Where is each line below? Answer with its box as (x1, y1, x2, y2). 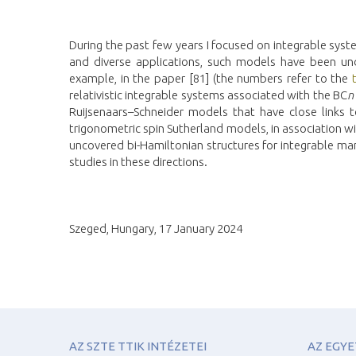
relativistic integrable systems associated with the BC (69, 87, 348, 102)
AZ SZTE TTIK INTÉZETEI (69, 339, 207, 353)
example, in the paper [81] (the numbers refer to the (69, 71, 353, 85)
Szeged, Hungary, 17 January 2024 (69, 221, 242, 235)
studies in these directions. (69, 154, 207, 168)
